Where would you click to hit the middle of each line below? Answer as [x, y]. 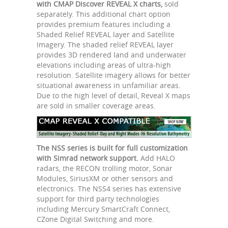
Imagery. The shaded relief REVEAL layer [105, 44]
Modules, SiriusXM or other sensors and [105, 179]
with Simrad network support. [89, 158]
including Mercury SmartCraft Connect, [103, 209]
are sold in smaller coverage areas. [96, 105]
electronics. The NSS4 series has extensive [109, 189]
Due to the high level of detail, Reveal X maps [113, 95]
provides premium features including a [104, 24]
